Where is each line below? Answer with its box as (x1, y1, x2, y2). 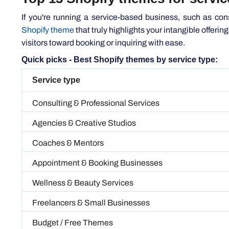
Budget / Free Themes (32, 193, 113, 202)
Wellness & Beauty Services (32, 153, 133, 162)
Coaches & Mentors (32, 113, 104, 122)
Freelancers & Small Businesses (32, 173, 150, 182)
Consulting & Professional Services (32, 73, 159, 82)
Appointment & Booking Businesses (32, 133, 163, 142)
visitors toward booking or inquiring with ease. (21, 13, 185, 22)
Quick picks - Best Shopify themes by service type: (21, 30, 208, 39)
